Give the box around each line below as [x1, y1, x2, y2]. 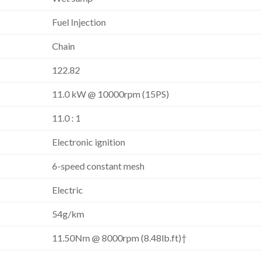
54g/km [52, 208, 85, 220]
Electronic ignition [52, 136, 126, 148]
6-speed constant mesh [52, 160, 145, 172]
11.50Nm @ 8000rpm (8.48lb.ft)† [52, 232, 187, 244]
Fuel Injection [52, 16, 106, 28]
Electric [52, 184, 84, 196]
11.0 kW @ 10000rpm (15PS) [52, 88, 170, 100]
